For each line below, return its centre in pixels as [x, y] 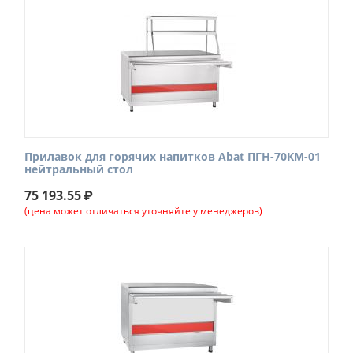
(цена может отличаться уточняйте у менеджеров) [143, 211]
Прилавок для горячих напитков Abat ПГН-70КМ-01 [173, 156]
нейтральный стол [79, 169]
